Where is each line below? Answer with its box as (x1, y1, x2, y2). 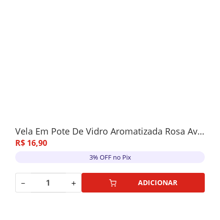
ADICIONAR (138, 178, 178, 187)
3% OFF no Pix (89, 152, 131, 162)
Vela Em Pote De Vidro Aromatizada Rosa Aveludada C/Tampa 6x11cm (197, 125, 204, 137)
